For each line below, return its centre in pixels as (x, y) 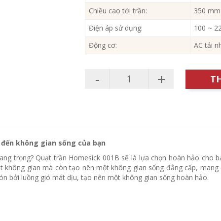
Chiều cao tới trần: (118, 11)
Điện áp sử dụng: (116, 28)
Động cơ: (103, 45)
